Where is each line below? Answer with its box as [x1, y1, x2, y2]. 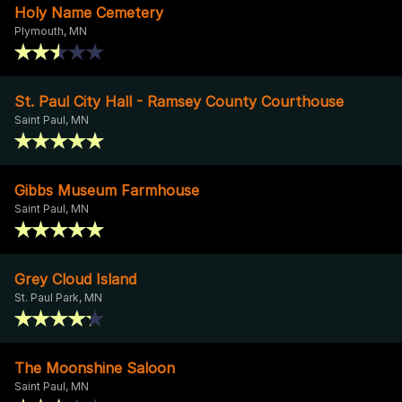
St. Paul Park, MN [14, 290, 102, 304]
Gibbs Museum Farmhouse [14, 180, 199, 199]
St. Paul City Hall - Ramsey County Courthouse [14, 92, 344, 110]
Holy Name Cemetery [14, 3, 163, 22]
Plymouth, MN [14, 23, 87, 38]
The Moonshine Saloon [14, 358, 175, 377]
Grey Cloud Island [14, 269, 136, 288]
